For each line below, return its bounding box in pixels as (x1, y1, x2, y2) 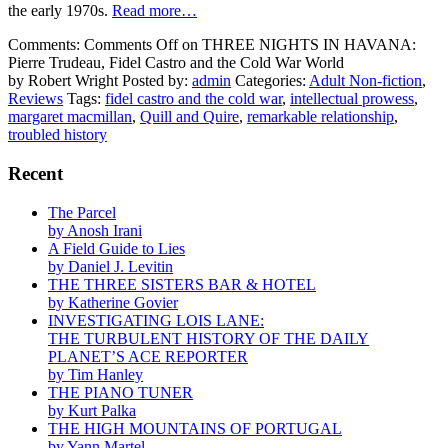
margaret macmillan (8, 108, 132, 126)
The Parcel (48, 203, 116, 221)
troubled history (8, 126, 107, 144)
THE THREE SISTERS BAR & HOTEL (48, 275, 316, 293)
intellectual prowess (290, 90, 414, 108)
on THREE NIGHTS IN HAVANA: (178, 36, 416, 54)
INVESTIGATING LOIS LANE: (48, 311, 264, 329)
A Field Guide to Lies (48, 239, 185, 257)
